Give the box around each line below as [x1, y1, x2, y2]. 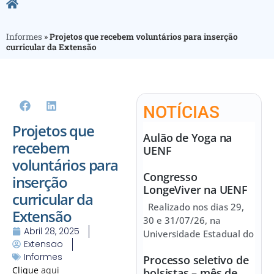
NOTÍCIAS [143, 102, 220, 122]
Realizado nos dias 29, [143, 200, 245, 213]
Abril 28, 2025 [24, 224, 80, 237]
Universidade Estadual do [143, 227, 254, 240]
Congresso [143, 169, 198, 184]
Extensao [24, 237, 63, 250]
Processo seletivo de [143, 252, 249, 267]
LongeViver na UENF [143, 182, 248, 197]
